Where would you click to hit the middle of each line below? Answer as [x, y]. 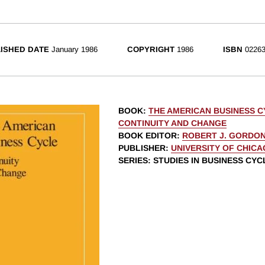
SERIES [133, 161]
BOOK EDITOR [148, 136]
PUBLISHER [142, 148]
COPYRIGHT [151, 50]
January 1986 [75, 50]
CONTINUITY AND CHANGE [172, 123]
